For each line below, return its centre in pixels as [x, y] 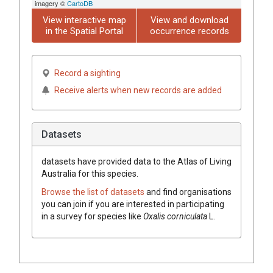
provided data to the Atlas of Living [164, 161]
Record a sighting [87, 73]
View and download [189, 20]
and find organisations [189, 192]
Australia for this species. [90, 173]
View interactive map [84, 20]
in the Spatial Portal [84, 31]
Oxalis [154, 216]
